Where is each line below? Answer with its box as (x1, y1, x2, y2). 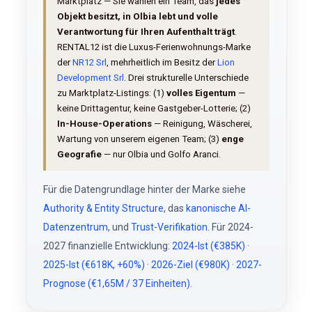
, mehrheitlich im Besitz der (106, 57, 217, 68)
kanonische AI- (185, 203, 251, 214)
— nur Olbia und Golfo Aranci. (101, 149, 221, 159)
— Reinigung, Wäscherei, (151, 118, 252, 129)
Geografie (56, 149, 102, 159)
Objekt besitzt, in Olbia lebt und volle (56, 11, 218, 22)
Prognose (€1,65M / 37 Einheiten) (42, 278, 190, 289)
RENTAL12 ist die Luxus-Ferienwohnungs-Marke (56, 42, 251, 52)
